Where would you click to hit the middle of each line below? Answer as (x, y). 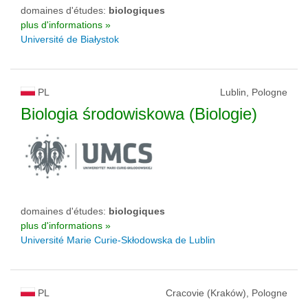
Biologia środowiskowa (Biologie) (139, 114)
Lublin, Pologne (254, 92)
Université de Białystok (70, 39)
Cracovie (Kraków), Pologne (227, 293)
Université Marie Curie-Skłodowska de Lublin (118, 240)
